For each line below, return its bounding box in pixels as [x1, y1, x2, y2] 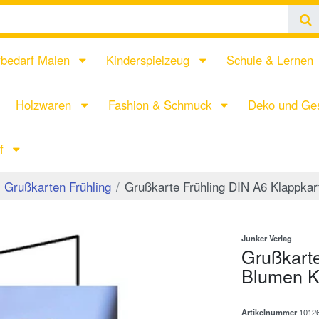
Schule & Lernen [226, 51, 317, 69]
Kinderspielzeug [106, 51, 194, 69]
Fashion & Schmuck [108, 95, 215, 113]
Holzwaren [16, 95, 75, 113]
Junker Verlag [241, 232, 292, 244]
